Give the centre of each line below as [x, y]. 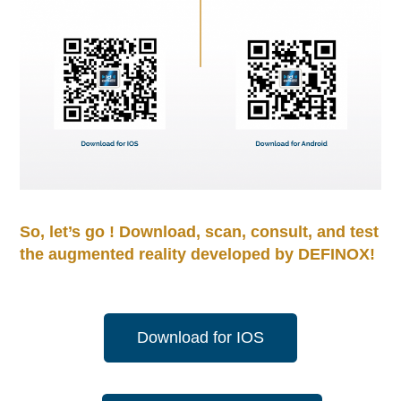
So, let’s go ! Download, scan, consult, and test [200, 232]
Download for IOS [200, 337]
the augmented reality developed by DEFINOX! [198, 255]
